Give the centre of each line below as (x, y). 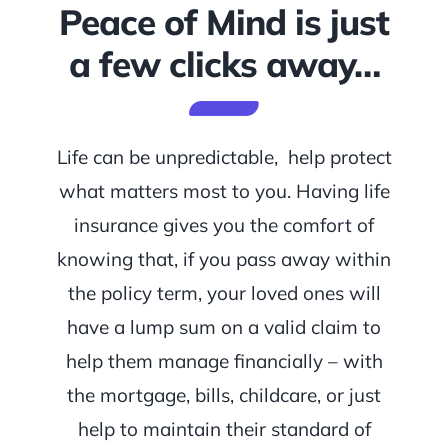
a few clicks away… (224, 63)
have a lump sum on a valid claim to (224, 327)
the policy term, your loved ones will (224, 293)
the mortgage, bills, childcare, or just (224, 395)
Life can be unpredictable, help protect (224, 157)
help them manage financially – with (224, 361)
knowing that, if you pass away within (224, 259)
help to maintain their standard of (224, 429)
